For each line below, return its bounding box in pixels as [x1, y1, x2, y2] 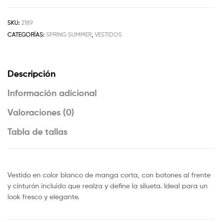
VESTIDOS [95, 30, 122, 38]
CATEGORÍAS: [7, 30, 46, 38]
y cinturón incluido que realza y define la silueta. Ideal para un [7, 181, 208, 190]
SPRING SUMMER [46, 30, 92, 38]
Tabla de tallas [7, 126, 67, 138]
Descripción [7, 68, 55, 80]
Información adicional [7, 87, 97, 99]
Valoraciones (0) [7, 107, 74, 118]
